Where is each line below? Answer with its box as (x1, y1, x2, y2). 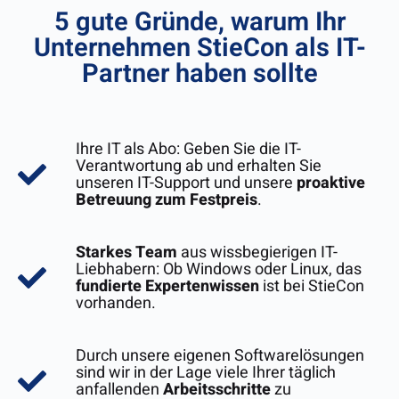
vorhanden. (76, 291, 156, 316)
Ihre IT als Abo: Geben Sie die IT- (76, 137, 301, 162)
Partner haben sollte (81, 55, 318, 94)
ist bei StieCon (259, 274, 364, 299)
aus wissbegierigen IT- (177, 240, 338, 265)
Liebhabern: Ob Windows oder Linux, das (76, 257, 362, 282)
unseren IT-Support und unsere (76, 171, 297, 196)
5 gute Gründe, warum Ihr (53, 4, 346, 42)
